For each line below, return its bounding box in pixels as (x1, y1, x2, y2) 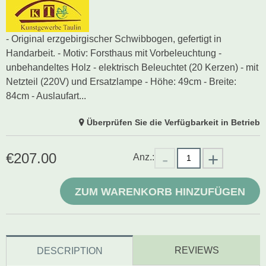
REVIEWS (174, 245, 219, 255)
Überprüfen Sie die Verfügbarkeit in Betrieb (87, 117, 260, 127)
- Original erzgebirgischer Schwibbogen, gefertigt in (6, 33, 221, 44)
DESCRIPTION (36, 245, 103, 256)
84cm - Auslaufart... (6, 90, 86, 101)
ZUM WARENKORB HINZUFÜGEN (75, 185, 245, 198)
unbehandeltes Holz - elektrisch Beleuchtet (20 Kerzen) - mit (6, 62, 258, 72)
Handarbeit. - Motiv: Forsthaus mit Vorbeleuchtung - (6, 47, 221, 58)
